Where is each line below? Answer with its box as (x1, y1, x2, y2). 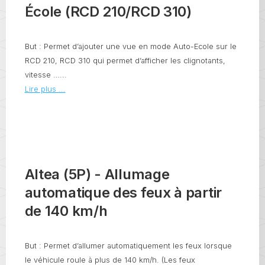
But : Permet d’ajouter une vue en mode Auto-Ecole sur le (24, 41, 237, 51)
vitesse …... (24, 70, 67, 79)
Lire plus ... (24, 84, 66, 93)
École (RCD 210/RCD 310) (24, 2, 192, 20)
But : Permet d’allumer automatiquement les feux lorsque (24, 241, 232, 251)
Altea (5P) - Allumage (24, 166, 170, 183)
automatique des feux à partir (24, 184, 222, 202)
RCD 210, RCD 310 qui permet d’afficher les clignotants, (24, 56, 225, 65)
